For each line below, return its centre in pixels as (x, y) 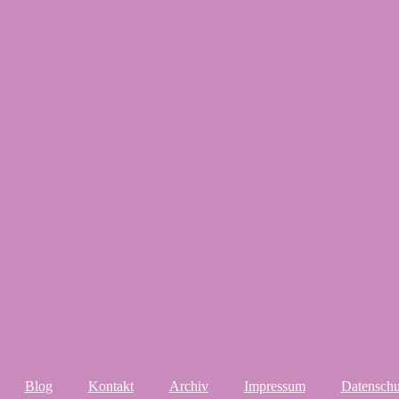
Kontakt (110, 386)
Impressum (274, 386)
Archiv (188, 386)
